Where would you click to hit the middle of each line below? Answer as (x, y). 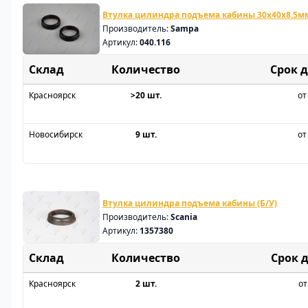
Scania (184, 217)
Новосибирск (56, 135)
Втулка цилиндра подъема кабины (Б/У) (190, 203)
